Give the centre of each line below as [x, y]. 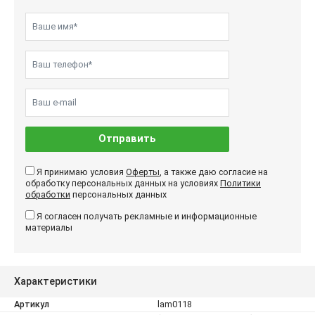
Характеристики [56, 281]
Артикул [32, 304]
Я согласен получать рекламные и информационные [147, 216]
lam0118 [175, 304]
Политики [240, 183]
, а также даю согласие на [214, 172]
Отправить [127, 139]
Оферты [143, 172]
